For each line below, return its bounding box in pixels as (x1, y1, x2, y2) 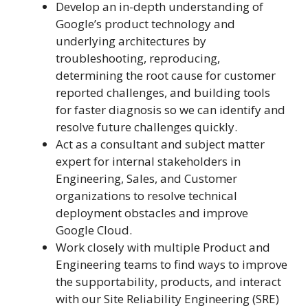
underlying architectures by (56, 33, 206, 49)
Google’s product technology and (56, 16, 235, 32)
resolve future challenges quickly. (56, 119, 237, 135)
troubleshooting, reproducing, (56, 50, 220, 67)
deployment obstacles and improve (56, 205, 248, 221)
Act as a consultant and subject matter (56, 136, 265, 153)
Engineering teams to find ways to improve (56, 256, 287, 273)
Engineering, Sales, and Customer (56, 170, 237, 187)
